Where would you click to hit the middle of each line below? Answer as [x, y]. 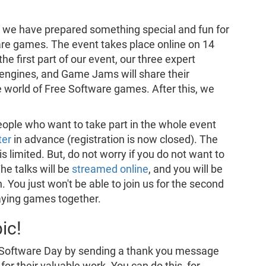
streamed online [110, 169]
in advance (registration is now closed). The [114, 139]
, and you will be [185, 169]
